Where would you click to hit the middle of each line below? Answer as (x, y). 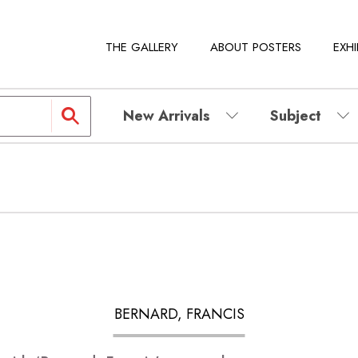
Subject (296, 116)
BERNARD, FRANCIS (179, 314)
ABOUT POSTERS (256, 47)
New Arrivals (167, 116)
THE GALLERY (142, 47)
